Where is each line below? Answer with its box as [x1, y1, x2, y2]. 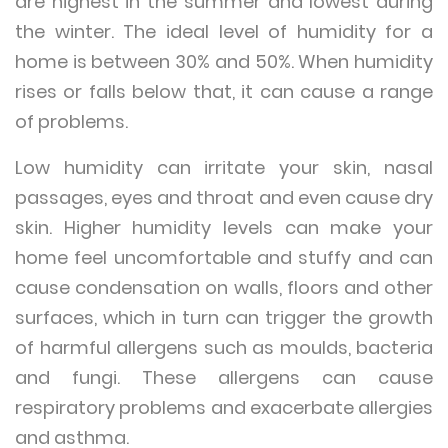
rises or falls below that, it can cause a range [15, 79, 433, 104]
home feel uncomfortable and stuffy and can [15, 245, 433, 270]
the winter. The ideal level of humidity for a [15, 19, 433, 44]
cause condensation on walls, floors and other [15, 275, 433, 300]
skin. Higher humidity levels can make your [15, 215, 433, 240]
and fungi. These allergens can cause [15, 365, 433, 390]
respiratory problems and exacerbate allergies [15, 395, 433, 420]
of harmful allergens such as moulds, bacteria [15, 335, 433, 360]
